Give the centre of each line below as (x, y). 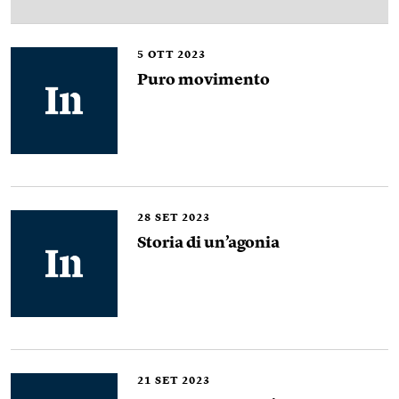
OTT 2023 (177, 55)
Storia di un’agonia (208, 243)
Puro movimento (204, 80)
